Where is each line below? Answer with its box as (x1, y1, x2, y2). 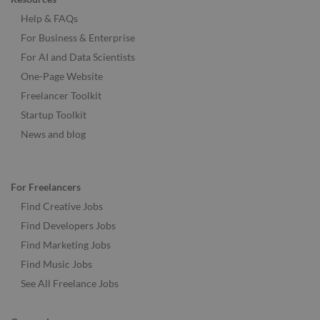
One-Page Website (21, 69, 103, 82)
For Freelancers (11, 181, 81, 194)
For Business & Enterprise (21, 31, 135, 44)
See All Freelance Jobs (21, 277, 119, 290)
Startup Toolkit (21, 108, 86, 121)
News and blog (21, 127, 86, 140)
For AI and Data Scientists (21, 50, 135, 63)
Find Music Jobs (21, 258, 92, 271)
